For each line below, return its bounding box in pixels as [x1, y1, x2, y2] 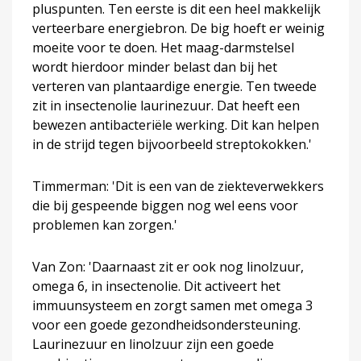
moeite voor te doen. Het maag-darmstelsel [32, 38, 294, 56]
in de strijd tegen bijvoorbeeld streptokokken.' [32, 135, 312, 153]
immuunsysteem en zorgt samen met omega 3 [32, 296, 313, 314]
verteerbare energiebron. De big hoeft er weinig [32, 19, 325, 37]
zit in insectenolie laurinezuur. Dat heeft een [32, 96, 300, 114]
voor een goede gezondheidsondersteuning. [32, 315, 301, 334]
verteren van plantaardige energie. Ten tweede [32, 77, 317, 95]
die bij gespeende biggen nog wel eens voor [32, 196, 298, 214]
